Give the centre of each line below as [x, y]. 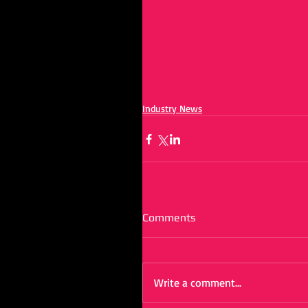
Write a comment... [198, 283]
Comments [169, 218]
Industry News [172, 109]
